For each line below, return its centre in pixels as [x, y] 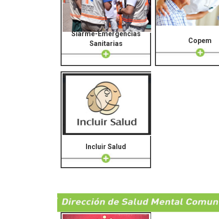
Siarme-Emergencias [106, 34]
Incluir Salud [106, 147]
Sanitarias [106, 44]
